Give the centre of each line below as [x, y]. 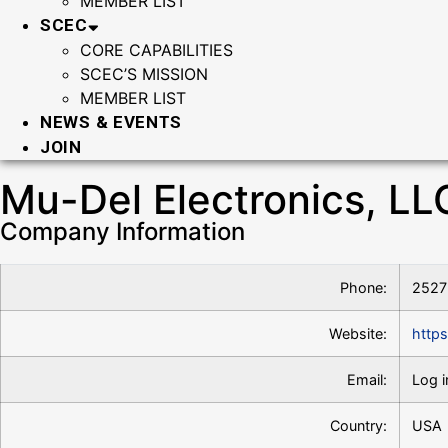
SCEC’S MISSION [144, 74]
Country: [358, 425]
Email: [367, 379]
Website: [358, 333]
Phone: [363, 287]
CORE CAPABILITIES [156, 50]
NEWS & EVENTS [111, 122]
